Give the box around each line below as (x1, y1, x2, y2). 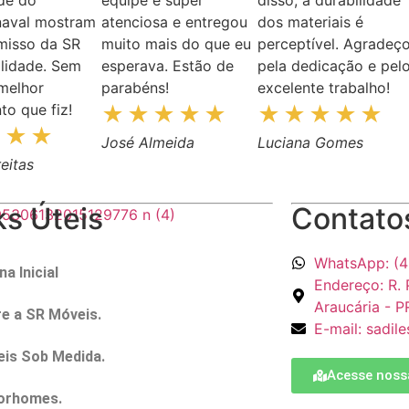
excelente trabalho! (257, 78, 391, 97)
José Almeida (100, 132, 194, 152)
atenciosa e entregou (100, 12, 247, 31)
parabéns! (100, 78, 169, 97)
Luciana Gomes (257, 132, 364, 152)
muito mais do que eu (100, 34, 251, 53)
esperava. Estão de (100, 56, 234, 75)
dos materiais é (257, 12, 364, 31)
